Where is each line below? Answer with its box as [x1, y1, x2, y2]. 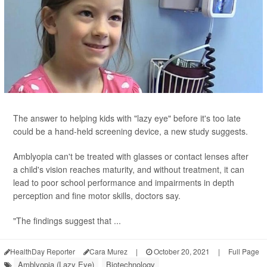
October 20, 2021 [152, 246, 210, 257]
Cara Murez [89, 246, 128, 257]
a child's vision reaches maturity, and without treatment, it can [13, 163, 244, 176]
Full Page [228, 246, 259, 257]
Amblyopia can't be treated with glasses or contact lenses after [13, 150, 249, 163]
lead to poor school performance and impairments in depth [13, 176, 234, 189]
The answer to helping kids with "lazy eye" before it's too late [13, 112, 241, 125]
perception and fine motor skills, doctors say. [13, 190, 181, 202]
